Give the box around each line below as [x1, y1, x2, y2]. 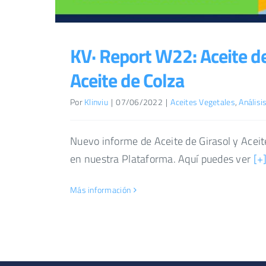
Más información [70, 183, 131, 197]
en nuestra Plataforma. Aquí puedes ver [70, 150, 254, 167]
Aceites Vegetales [170, 95, 235, 108]
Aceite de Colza [70, 65, 184, 94]
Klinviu [84, 95, 108, 108]
